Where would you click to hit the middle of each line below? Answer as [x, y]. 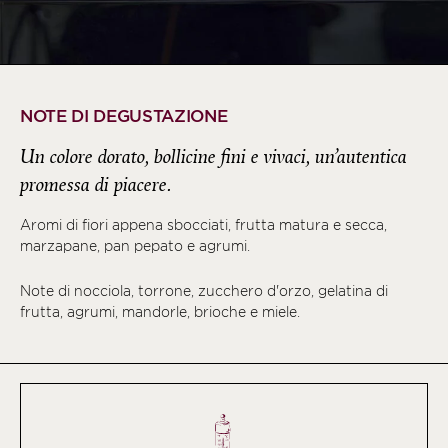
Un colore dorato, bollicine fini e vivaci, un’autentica [213, 156]
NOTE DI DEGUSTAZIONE [124, 115]
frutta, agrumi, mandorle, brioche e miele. [160, 311]
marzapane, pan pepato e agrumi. [135, 245]
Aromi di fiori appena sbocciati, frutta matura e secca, [203, 224]
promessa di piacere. [96, 184]
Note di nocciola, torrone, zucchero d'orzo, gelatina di [204, 290]
